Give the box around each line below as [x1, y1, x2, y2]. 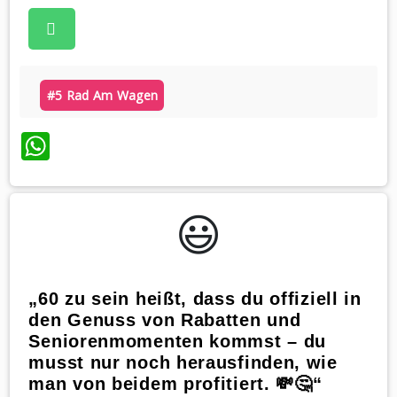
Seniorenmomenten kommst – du [28, 331, 327, 351]
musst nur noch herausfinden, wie [28, 352, 338, 372]
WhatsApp [49, 127, 186, 166]
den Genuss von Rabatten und [28, 309, 301, 330]
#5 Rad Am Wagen [46, 87, 159, 104]
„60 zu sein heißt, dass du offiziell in [28, 288, 362, 308]
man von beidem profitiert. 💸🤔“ [28, 373, 323, 393]
